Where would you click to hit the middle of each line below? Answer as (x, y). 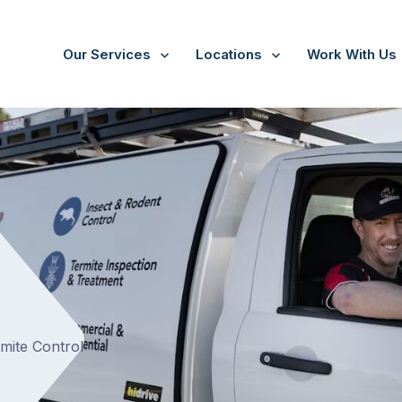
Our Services (107, 54)
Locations (229, 54)
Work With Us (352, 54)
